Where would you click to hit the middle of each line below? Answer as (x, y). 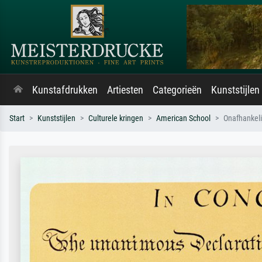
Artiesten (125, 90)
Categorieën (177, 90)
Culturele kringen (116, 118)
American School (183, 118)
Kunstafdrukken (65, 90)
